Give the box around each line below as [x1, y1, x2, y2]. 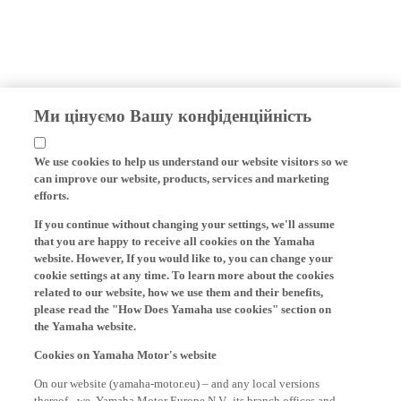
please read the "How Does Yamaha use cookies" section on [34, 299, 332, 313]
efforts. [34, 185, 70, 200]
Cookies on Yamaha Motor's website [34, 345, 218, 359]
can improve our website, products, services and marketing [34, 168, 330, 183]
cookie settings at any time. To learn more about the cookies [34, 265, 335, 279]
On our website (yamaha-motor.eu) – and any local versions [34, 373, 320, 388]
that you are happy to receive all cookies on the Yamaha [34, 231, 316, 245]
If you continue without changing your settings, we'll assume [34, 214, 336, 228]
